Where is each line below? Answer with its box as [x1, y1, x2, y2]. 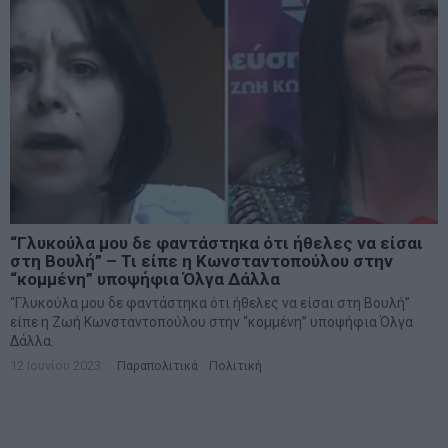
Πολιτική [209, 357, 262, 373]
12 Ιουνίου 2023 [10, 357, 101, 373]
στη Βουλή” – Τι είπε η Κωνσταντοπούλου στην [10, 250, 393, 271]
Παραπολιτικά [117, 357, 198, 373]
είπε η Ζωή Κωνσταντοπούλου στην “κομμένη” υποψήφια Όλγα [10, 313, 413, 330]
